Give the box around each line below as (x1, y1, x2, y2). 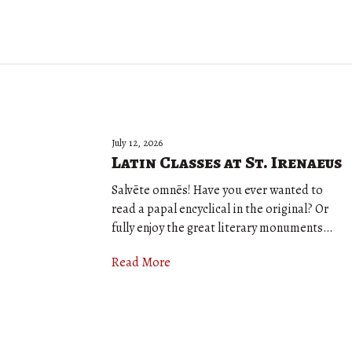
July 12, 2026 (112, 136, 163, 149)
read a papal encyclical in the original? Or (112, 200, 328, 218)
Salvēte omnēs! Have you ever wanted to (112, 181, 323, 199)
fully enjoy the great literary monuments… (112, 219, 332, 236)
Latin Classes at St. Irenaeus (112, 151, 342, 174)
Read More (112, 254, 170, 271)
